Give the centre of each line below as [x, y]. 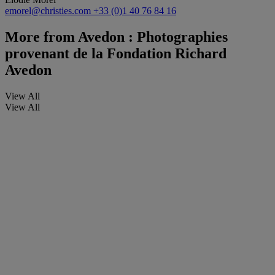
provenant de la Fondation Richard [116, 53]
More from [40, 37]
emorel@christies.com [49, 10]
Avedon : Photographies [151, 37]
